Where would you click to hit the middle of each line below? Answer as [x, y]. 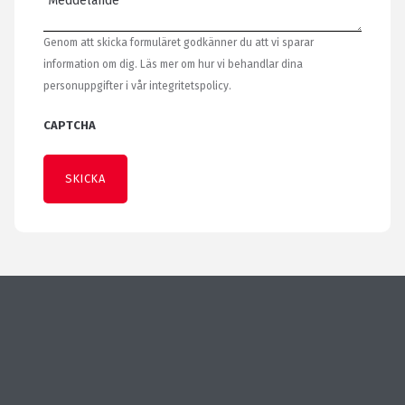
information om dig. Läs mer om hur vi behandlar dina [173, 64]
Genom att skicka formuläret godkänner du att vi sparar [179, 42]
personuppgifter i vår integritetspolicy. [137, 85]
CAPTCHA [70, 125]
